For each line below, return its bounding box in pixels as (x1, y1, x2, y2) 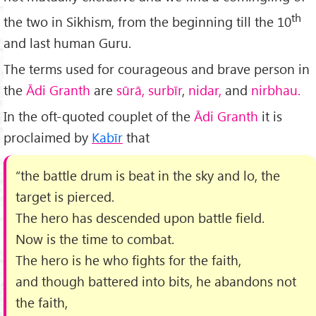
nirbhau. (251, 81, 300, 99)
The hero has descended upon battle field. (16, 208, 265, 226)
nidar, (188, 81, 221, 99)
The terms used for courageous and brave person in (4, 60, 310, 78)
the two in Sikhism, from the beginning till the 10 (4, 13, 291, 31)
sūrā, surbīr (116, 81, 182, 99)
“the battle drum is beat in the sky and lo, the (16, 166, 281, 184)
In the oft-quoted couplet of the (4, 107, 194, 126)
